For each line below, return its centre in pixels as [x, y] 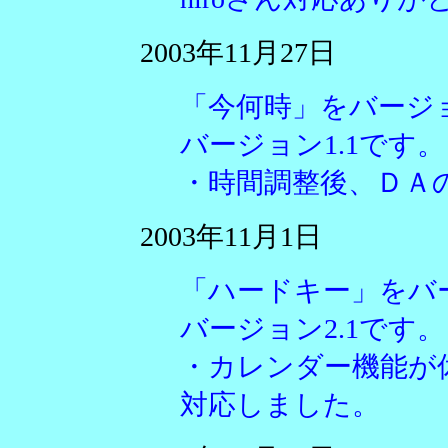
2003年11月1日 [231, 236]
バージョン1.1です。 [312, 144]
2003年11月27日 [238, 52]
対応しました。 [280, 404]
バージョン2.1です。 [312, 328]
